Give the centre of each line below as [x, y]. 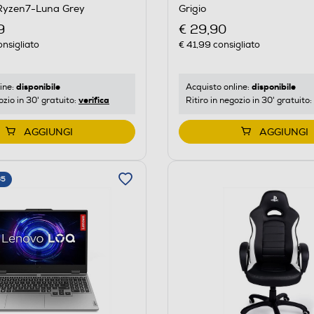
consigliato [235, 45]
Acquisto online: [218, 88]
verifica [94, 101]
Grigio [192, 8]
